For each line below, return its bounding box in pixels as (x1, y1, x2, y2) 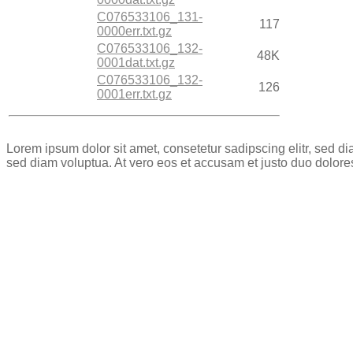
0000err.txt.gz (97, 24, 172, 38)
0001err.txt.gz (97, 87, 172, 101)
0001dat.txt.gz (97, 56, 175, 69)
